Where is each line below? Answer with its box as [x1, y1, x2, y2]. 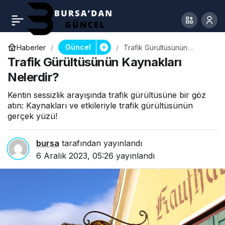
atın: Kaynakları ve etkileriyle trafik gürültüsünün [8, 100, 193, 110]
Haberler [17, 43, 46, 52]
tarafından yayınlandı [59, 138, 142, 148]
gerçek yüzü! [8, 111, 57, 121]
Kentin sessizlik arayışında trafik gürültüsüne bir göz [8, 90, 206, 100]
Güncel [65, 43, 91, 51]
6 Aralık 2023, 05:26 [36, 151, 114, 161]
